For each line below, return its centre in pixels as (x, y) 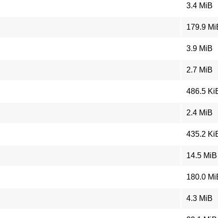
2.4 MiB (200, 113)
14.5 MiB (202, 155)
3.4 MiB (200, 6)
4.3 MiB (200, 198)
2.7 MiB (200, 70)
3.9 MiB (200, 48)
